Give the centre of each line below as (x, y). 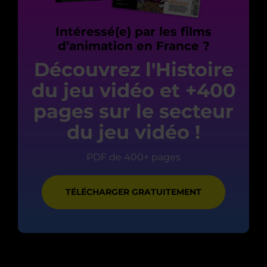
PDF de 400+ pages (133, 157)
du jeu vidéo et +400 (133, 90)
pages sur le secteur (133, 111)
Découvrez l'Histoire (133, 69)
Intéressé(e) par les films (133, 31)
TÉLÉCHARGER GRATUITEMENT (133, 192)
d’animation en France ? (133, 46)
